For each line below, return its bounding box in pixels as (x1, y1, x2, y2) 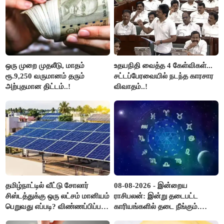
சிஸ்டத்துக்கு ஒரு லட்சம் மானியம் (5, 191, 110, 200)
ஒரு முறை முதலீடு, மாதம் (5, 61, 85, 69)
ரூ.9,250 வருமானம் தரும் (5, 71, 85, 80)
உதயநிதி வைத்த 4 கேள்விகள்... (114, 61, 213, 69)
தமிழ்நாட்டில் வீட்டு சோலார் (5, 181, 89, 189)
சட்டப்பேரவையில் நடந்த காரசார (114, 71, 214, 80)
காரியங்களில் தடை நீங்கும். (114, 202, 200, 210)
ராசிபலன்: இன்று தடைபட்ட (114, 191, 198, 200)
